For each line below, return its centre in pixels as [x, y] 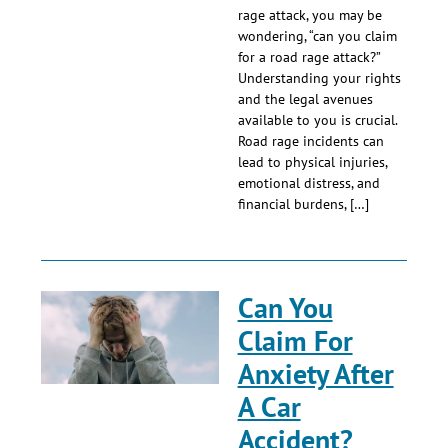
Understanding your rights [319, 78]
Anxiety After [315, 374]
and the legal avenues [305, 99]
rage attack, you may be [309, 15]
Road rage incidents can [310, 141]
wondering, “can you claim [317, 36]
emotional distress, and [308, 183]
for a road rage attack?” [308, 57]
